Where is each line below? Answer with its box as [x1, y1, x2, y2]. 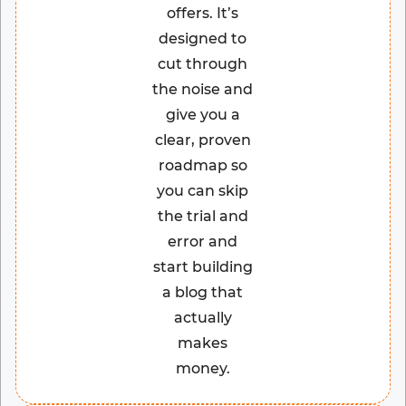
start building [152, 258, 253, 276]
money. [175, 360, 230, 378]
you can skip [157, 182, 249, 200]
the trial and [157, 208, 248, 226]
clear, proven [154, 131, 251, 150]
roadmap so [158, 157, 247, 175]
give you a [165, 106, 240, 124]
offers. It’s [167, 5, 239, 23]
